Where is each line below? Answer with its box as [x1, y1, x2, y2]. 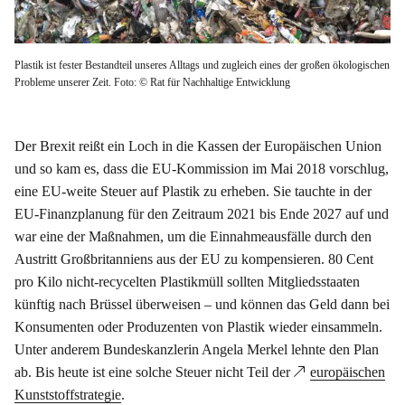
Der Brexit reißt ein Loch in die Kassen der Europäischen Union [14, 138, 381, 155]
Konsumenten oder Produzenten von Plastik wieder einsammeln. [14, 319, 382, 335]
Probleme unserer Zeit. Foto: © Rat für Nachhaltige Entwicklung [14, 76, 290, 89]
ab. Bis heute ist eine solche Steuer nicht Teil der [14, 364, 294, 381]
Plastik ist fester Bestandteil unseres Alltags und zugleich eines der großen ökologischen [14, 59, 390, 72]
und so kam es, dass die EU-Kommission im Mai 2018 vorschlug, [14, 161, 389, 177]
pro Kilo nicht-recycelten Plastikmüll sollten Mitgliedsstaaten [14, 274, 360, 290]
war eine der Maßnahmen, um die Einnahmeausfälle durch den [14, 229, 372, 245]
